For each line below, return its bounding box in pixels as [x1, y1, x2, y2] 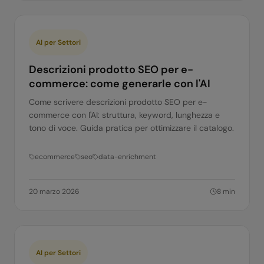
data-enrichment [98, 152, 156, 161]
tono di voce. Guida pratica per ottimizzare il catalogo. [29, 123, 234, 133]
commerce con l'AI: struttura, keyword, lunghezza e [29, 110, 220, 120]
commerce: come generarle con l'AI [29, 77, 210, 91]
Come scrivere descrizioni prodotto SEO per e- [29, 97, 207, 107]
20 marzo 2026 [29, 187, 80, 196]
